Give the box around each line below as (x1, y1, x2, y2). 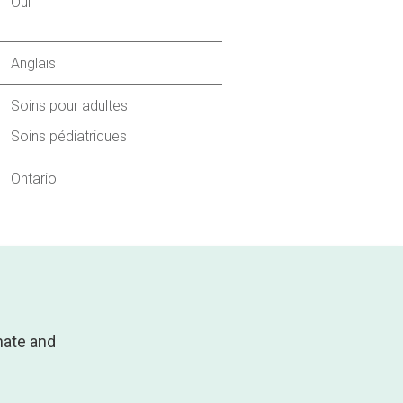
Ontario (10, 169, 57, 187)
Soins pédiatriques (10, 127, 127, 145)
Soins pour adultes (10, 96, 128, 114)
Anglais (10, 54, 56, 72)
